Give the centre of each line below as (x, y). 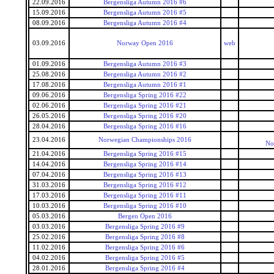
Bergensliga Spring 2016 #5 (145, 258)
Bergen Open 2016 (145, 216)
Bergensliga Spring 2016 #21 (145, 106)
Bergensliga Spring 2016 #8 (145, 237)
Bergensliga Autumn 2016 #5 (145, 13)
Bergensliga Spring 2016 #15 (145, 154)
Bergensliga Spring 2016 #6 (145, 247)
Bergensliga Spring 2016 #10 (145, 206)
